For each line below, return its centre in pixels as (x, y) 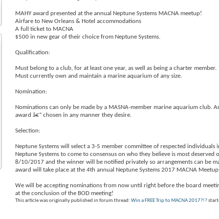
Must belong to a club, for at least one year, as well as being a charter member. (116, 68)
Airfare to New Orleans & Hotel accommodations (78, 21)
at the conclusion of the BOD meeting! (65, 193)
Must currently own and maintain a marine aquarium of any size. (99, 76)
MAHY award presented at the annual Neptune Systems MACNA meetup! (109, 13)
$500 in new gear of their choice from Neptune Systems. (88, 37)
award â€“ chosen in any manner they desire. (74, 115)
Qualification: (33, 52)
